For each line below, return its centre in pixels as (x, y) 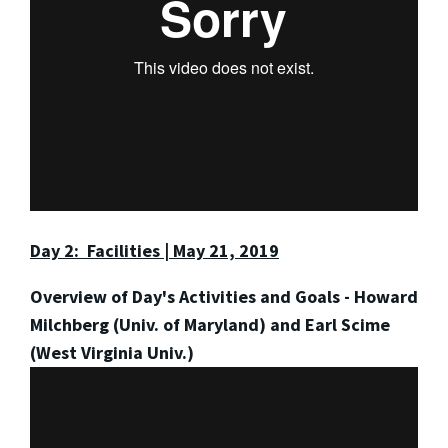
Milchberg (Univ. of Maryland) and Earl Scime (210, 324)
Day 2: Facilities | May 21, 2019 (154, 250)
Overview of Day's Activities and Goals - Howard (224, 296)
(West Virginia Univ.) (112, 352)
